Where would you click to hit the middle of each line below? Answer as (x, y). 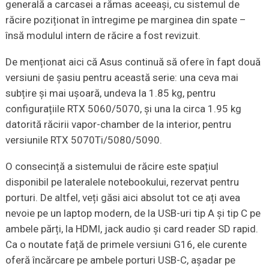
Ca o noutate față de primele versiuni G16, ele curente (126, 244)
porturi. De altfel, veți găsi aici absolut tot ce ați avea (122, 197)
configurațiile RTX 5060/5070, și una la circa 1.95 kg (123, 108)
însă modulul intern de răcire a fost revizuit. (103, 35)
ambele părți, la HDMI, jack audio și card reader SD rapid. (131, 228)
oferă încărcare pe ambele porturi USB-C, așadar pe (120, 260)
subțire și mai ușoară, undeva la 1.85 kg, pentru (110, 93)
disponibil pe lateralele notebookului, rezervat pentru (122, 182)
